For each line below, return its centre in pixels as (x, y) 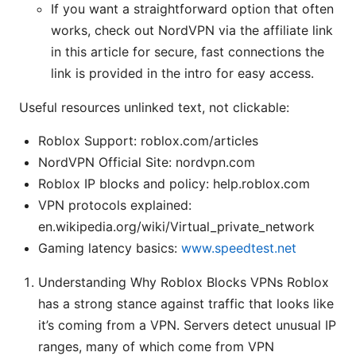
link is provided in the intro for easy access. (182, 74)
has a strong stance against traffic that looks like (186, 304)
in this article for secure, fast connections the (188, 52)
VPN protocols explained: (115, 205)
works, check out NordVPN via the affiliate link (192, 31)
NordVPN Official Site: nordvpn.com (147, 163)
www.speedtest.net (239, 248)
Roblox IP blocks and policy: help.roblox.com (174, 184)
